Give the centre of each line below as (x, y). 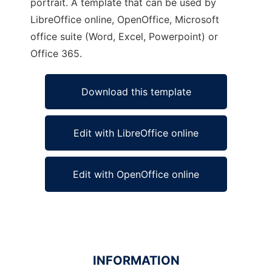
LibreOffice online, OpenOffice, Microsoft (125, 19)
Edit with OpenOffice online (136, 174)
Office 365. (56, 53)
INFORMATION (136, 260)
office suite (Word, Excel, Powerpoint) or (124, 36)
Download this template (136, 92)
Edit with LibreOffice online (136, 133)
